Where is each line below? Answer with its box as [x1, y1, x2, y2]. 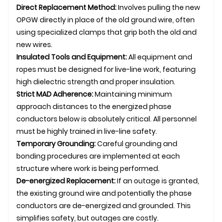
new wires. [16, 39, 53, 50]
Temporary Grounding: [16, 138, 96, 149]
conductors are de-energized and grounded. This [16, 200, 191, 211]
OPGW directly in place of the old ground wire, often [16, 14, 195, 25]
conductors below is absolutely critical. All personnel [16, 113, 197, 124]
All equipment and [127, 52, 192, 62]
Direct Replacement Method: [16, 2, 116, 12]
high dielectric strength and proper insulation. [16, 76, 175, 87]
